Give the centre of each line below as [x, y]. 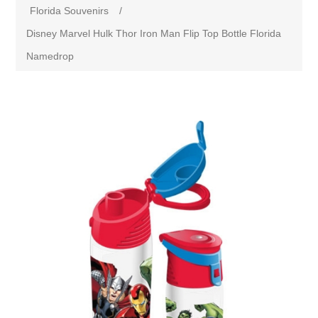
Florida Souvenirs [70, 11]
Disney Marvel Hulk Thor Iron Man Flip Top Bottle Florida [154, 33]
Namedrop [50, 56]
